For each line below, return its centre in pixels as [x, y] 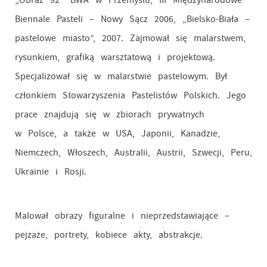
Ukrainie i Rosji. [50, 172]
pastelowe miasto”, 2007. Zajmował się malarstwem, [130, 38]
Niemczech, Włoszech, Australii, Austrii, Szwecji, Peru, [133, 153]
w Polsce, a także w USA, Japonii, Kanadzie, [117, 133]
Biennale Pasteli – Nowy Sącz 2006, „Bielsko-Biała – [132, 19]
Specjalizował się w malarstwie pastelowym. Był [121, 76]
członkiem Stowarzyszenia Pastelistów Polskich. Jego [130, 95]
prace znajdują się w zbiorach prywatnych [109, 114]
